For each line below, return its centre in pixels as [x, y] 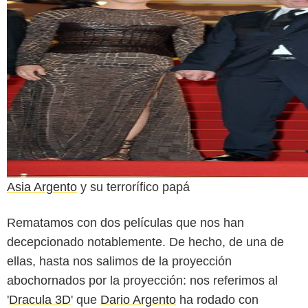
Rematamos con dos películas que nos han [125, 222]
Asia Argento [42, 187]
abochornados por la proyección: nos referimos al [142, 280]
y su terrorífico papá [133, 187]
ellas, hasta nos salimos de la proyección [119, 261]
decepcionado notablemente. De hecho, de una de [145, 242]
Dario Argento [138, 299]
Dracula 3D [40, 299]
